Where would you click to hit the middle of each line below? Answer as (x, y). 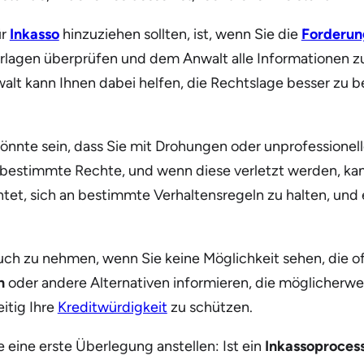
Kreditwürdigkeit (112, 308)
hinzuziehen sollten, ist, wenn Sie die (180, 35)
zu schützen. (210, 308)
